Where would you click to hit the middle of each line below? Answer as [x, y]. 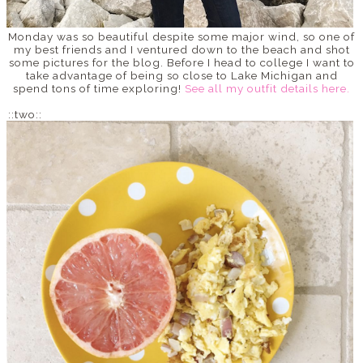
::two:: [25, 114]
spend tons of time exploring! [99, 88]
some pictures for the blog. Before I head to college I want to [181, 62]
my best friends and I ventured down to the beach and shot [181, 49]
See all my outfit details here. [267, 88]
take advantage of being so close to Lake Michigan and [181, 75]
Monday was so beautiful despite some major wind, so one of [181, 36]
